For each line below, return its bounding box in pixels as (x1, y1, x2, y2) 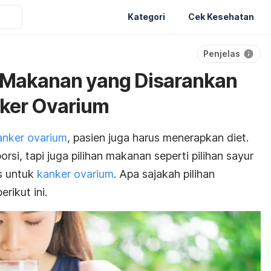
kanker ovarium (37, 168, 114, 180)
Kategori (128, 11, 165, 22)
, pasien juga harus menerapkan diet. (67, 131, 249, 144)
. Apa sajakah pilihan (114, 168, 215, 180)
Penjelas (203, 48, 240, 59)
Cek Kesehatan (188, 11, 254, 22)
